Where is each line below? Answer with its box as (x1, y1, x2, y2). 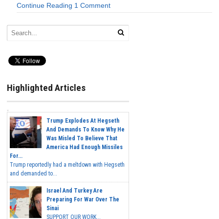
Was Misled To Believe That (46, 135, 117, 142)
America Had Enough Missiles (46, 144, 123, 151)
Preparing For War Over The (46, 196, 119, 203)
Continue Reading (17, 1, 72, 10)
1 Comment (74, 1, 110, 10)
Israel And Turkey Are (46, 187, 103, 195)
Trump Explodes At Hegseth (46, 117, 119, 125)
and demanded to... (10, 170, 57, 177)
